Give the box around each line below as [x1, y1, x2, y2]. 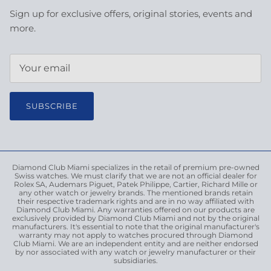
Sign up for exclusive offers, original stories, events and [10, 7, 252, 19]
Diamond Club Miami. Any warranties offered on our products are [16, 204, 255, 214]
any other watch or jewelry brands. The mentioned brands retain [18, 188, 253, 197]
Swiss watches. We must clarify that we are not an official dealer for [14, 171, 257, 180]
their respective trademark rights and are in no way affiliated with [17, 196, 254, 206]
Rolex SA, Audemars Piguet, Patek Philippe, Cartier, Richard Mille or [13, 179, 258, 189]
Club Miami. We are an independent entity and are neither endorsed [13, 238, 258, 248]
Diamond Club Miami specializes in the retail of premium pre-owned [11, 162, 260, 172]
